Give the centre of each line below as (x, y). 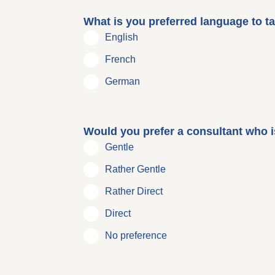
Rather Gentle (135, 169)
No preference (136, 236)
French (120, 60)
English (121, 37)
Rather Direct (134, 192)
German (122, 82)
